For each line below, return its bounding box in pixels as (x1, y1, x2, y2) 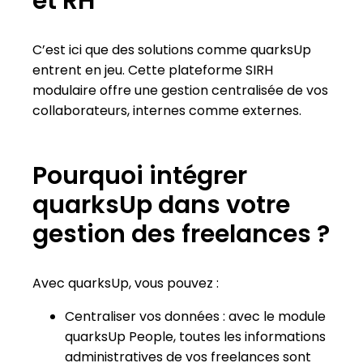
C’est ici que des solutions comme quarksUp (32, 40, 311, 59)
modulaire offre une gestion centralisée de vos (32, 80, 328, 100)
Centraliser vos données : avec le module (65, 306, 326, 326)
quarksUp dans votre (32, 187, 290, 222)
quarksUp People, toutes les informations (65, 327, 326, 346)
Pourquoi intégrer (32, 158, 247, 193)
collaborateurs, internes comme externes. (32, 100, 301, 120)
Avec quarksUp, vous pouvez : (32, 273, 219, 293)
